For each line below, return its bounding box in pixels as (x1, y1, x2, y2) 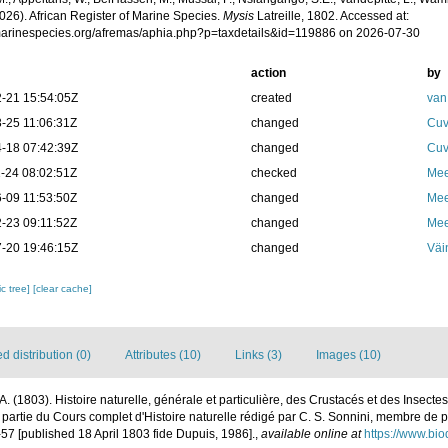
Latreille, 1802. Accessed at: (254, 9, 410, 23)
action (250, 66, 286, 80)
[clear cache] (33, 283, 93, 294)
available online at (261, 427, 361, 441)
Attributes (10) (125, 348, 201, 362)
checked (250, 166, 297, 180)
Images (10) (316, 348, 381, 362)
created (250, 91, 292, 105)
